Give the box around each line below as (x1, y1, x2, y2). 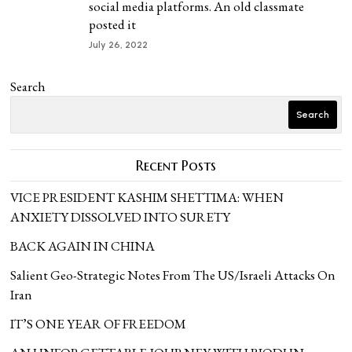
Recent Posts (135, 156, 216, 174)
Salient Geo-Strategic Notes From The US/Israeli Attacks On (10, 266, 336, 284)
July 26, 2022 (89, 39, 148, 50)
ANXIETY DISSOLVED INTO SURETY (10, 208, 231, 225)
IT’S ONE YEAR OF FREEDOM (10, 315, 187, 332)
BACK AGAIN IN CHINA (10, 237, 156, 255)
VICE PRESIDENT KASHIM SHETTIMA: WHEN (10, 189, 284, 206)
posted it (89, 16, 137, 33)
